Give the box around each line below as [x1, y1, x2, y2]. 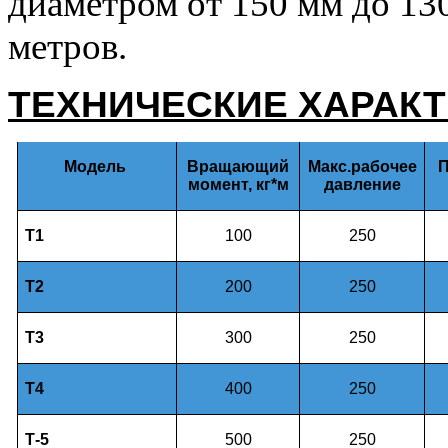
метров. [8, 25, 127, 67]
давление [323, 175, 401, 193]
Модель [64, 157, 130, 175]
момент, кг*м [187, 175, 289, 193]
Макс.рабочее [307, 157, 417, 175]
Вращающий [187, 157, 289, 175]
